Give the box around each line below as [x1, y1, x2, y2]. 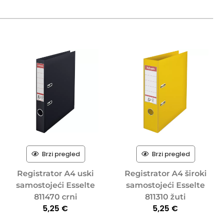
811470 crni [34, 192, 77, 201]
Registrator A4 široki [124, 168, 207, 178]
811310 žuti [145, 192, 186, 201]
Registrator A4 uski [17, 168, 94, 178]
